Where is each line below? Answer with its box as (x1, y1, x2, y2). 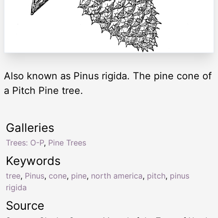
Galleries (6, 121, 54, 135)
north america (91, 171, 143, 181)
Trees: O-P (6, 138, 44, 148)
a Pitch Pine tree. (4, 85, 83, 97)
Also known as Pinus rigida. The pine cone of (4, 70, 212, 82)
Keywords (6, 154, 61, 168)
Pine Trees (48, 138, 86, 148)
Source (6, 199, 44, 213)
